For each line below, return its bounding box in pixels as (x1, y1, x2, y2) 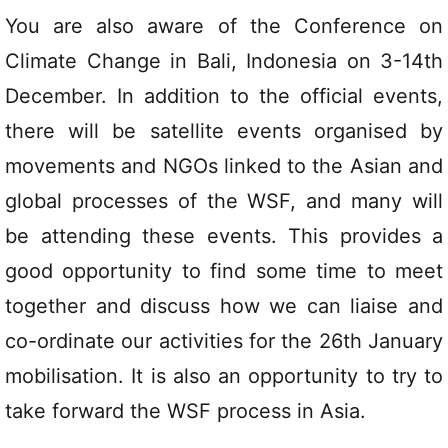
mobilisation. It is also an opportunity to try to (5, 364, 443, 388)
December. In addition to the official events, (5, 84, 443, 108)
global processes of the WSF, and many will (5, 189, 443, 213)
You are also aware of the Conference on (5, 14, 443, 38)
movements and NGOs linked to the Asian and (5, 154, 443, 178)
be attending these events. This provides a (5, 224, 443, 248)
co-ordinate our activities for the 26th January (5, 329, 443, 353)
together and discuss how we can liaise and (5, 294, 443, 318)
